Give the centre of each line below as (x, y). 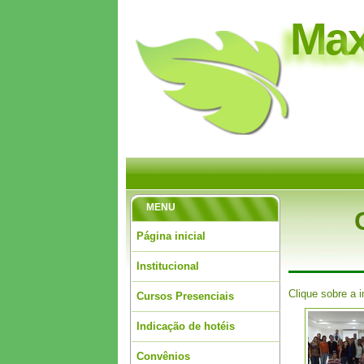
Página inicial (171, 236)
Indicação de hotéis (185, 326)
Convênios (163, 356)
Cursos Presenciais (185, 296)
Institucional (167, 266)
